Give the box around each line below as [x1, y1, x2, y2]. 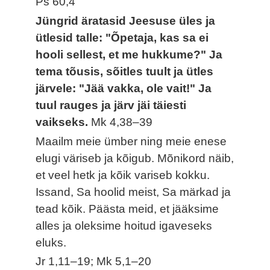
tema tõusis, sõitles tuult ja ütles [36, 64, 214, 78]
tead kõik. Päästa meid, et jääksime [36, 202, 219, 215]
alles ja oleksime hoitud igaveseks [36, 219, 213, 232]
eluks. [36, 236, 67, 249]
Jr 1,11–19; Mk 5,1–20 [36, 255, 152, 268]
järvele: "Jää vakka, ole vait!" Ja [36, 81, 212, 95]
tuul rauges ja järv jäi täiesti [36, 98, 187, 111]
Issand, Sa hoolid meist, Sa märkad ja [36, 185, 231, 198]
